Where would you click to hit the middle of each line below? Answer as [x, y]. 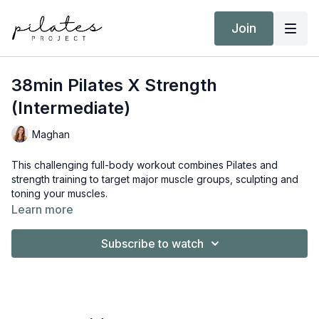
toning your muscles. [59, 193]
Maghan [51, 134]
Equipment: [37, 222]
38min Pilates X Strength [114, 85]
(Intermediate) [71, 108]
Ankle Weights [59, 250]
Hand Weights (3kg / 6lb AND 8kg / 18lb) [121, 236]
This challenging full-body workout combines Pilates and [145, 165]
